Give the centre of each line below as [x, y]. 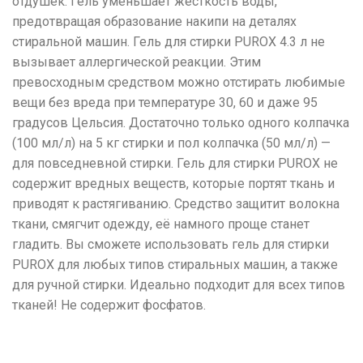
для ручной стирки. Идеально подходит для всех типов [179, 285]
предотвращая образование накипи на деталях [154, 21]
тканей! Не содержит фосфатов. [109, 305]
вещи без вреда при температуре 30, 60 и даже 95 [165, 102]
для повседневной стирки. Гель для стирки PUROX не [175, 163]
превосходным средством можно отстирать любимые [179, 82]
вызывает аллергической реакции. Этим [137, 62]
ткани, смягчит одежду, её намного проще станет [161, 224]
